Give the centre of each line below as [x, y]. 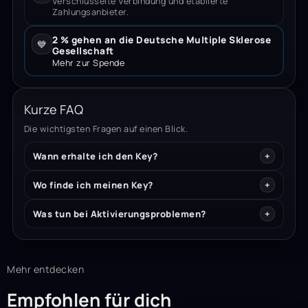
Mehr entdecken [45, 269]
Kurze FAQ [53, 110]
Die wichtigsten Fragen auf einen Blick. [106, 129]
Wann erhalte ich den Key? [95, 156]
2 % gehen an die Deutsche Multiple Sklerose [162, 40]
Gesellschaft [83, 51]
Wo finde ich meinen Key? [93, 185]
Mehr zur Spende [88, 63]
